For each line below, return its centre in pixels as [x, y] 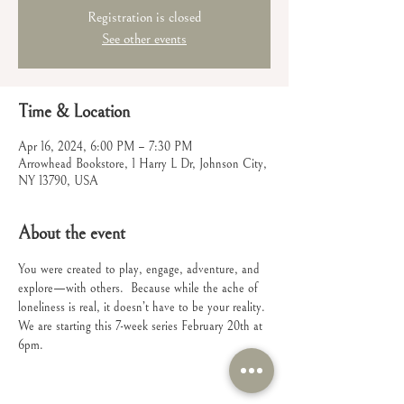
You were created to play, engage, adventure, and [141, 270]
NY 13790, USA [58, 181]
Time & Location [74, 112]
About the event [72, 234]
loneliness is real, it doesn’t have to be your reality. [142, 308]
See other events [144, 39]
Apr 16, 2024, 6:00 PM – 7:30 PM [105, 147]
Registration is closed [144, 17]
